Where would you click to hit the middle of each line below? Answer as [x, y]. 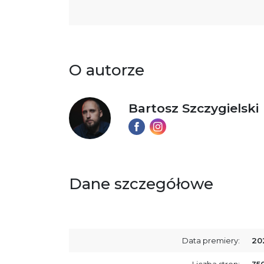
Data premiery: [211, 240]
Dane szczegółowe [141, 184]
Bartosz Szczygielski [193, 108]
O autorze [107, 70]
